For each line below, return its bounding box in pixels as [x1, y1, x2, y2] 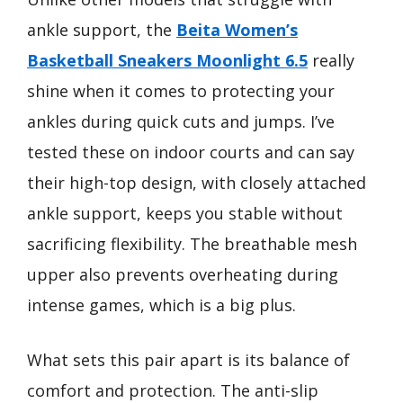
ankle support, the [27, 19, 176, 40]
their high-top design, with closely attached [27, 172, 366, 193]
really [308, 49, 354, 71]
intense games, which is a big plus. [27, 294, 296, 316]
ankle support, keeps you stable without [27, 202, 343, 224]
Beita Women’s [176, 19, 298, 40]
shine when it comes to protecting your [27, 80, 335, 102]
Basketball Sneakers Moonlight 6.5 [27, 49, 308, 71]
